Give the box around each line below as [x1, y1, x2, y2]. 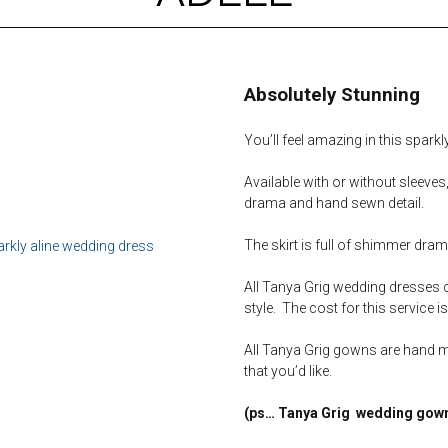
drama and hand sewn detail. [244, 195, 424, 211]
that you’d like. [244, 363, 332, 379]
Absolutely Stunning [244, 84, 420, 106]
